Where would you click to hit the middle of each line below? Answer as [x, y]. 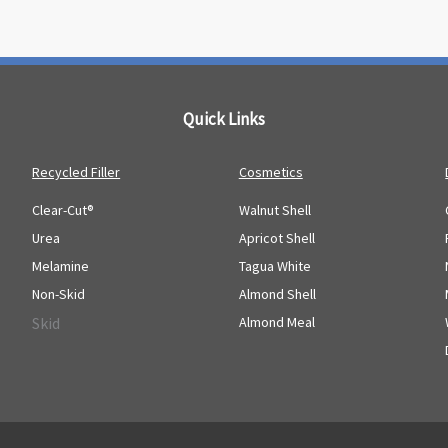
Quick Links [224, 119]
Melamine [61, 265]
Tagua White [274, 265]
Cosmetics [270, 172]
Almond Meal [276, 321]
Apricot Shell [276, 237]
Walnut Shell [274, 209]
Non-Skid [59, 293]
